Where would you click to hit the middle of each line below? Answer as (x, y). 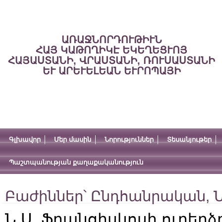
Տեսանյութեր (189, 139)
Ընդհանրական (148, 196)
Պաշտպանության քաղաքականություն (76, 162)
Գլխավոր (25, 139)
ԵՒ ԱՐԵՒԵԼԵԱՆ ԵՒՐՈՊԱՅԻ (111, 71)
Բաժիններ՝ (48, 196)
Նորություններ (129, 139)
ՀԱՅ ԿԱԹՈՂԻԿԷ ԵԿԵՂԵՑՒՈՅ (111, 50)
